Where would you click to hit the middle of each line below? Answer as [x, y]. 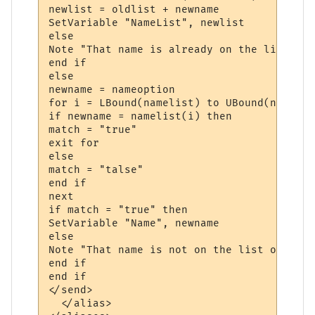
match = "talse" [96, 170]
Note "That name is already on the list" [172, 50]
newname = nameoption [112, 90]
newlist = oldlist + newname [134, 10]
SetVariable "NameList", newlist [147, 23]
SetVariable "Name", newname [134, 224]
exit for [74, 143]
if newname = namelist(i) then [141, 117]
